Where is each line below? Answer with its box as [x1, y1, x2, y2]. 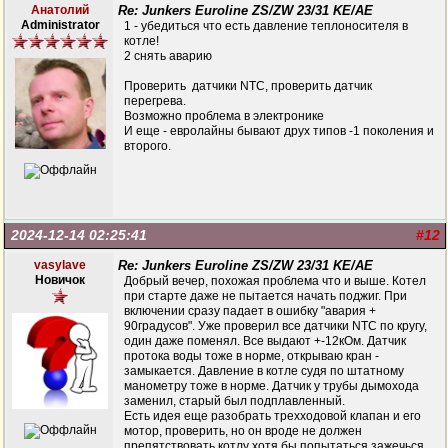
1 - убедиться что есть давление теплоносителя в [124, 19, 408, 33]
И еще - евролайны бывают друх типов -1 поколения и [124, 124, 434, 138]
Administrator [20, 18, 100, 32]
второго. [124, 139, 171, 153]
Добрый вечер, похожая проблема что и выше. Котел [124, 274, 426, 288]
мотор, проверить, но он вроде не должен [124, 424, 362, 438]
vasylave [34, 258, 86, 272]
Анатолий [31, 3, 89, 17]
